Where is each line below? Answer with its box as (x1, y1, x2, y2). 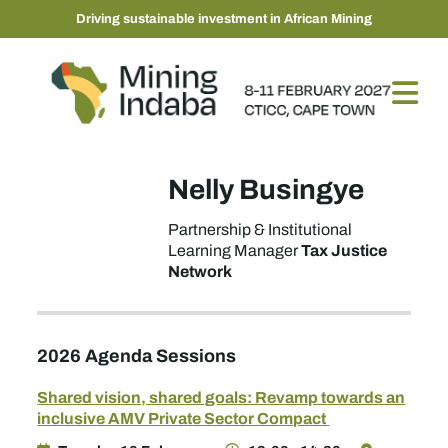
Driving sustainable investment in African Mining (76, 9, 372, 28)
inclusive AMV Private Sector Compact (37, 406, 330, 430)
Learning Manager (168, 239, 299, 262)
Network (168, 259, 233, 283)
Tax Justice (301, 238, 388, 262)
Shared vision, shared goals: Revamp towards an (37, 385, 406, 409)
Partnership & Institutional (168, 218, 353, 241)
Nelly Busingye (168, 168, 365, 210)
